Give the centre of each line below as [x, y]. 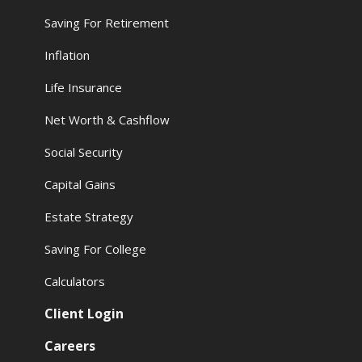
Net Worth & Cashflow [107, 119]
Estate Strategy [89, 216]
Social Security [84, 152]
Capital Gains [80, 184]
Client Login [84, 313]
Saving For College [96, 248]
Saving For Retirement [107, 22]
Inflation [67, 55]
